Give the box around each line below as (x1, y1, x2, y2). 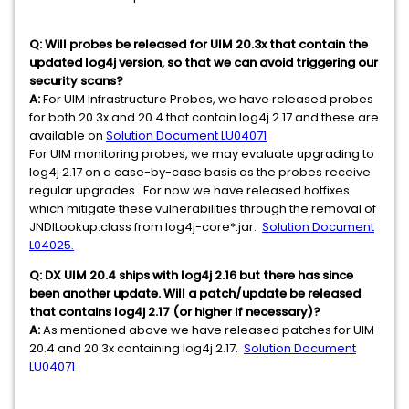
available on (29, 127, 106, 145)
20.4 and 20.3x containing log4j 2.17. (29, 340, 244, 358)
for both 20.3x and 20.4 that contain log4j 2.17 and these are (29, 109, 379, 127)
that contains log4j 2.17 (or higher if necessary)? (29, 303, 320, 321)
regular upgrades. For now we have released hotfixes (29, 182, 350, 200)
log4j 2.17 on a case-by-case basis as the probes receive (29, 163, 371, 182)
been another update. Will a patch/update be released (29, 285, 361, 303)
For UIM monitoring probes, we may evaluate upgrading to (29, 145, 374, 163)
